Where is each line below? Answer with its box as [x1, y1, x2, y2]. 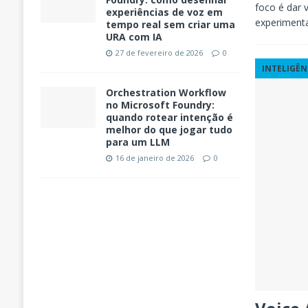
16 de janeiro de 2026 [115, 153, 194, 164]
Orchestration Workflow [105, 86, 226, 100]
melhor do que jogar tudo [105, 123, 232, 137]
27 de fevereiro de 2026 [115, 47, 203, 58]
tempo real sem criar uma [105, 18, 235, 32]
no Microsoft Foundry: [105, 98, 214, 112]
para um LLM [105, 135, 170, 149]
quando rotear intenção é [105, 111, 233, 124]
